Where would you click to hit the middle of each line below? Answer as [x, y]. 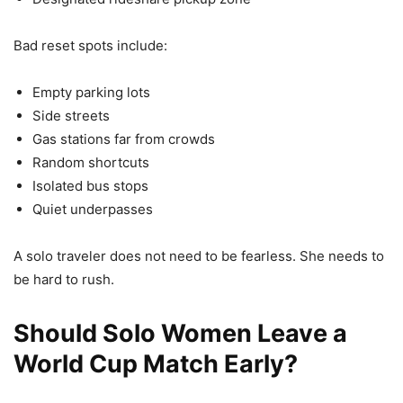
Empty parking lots [91, 92]
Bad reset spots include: [90, 45]
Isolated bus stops [90, 185]
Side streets [71, 115]
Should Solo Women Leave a [180, 333]
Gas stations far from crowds [124, 139]
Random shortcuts [91, 162]
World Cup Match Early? [156, 363]
